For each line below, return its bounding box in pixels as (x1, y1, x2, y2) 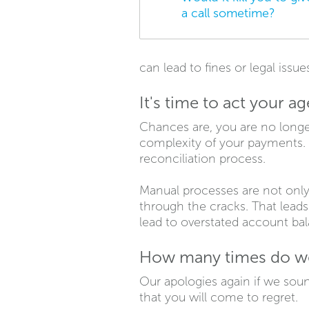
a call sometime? (181, 5, 275, 21)
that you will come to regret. (139, 289, 298, 305)
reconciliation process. (139, 150, 266, 166)
